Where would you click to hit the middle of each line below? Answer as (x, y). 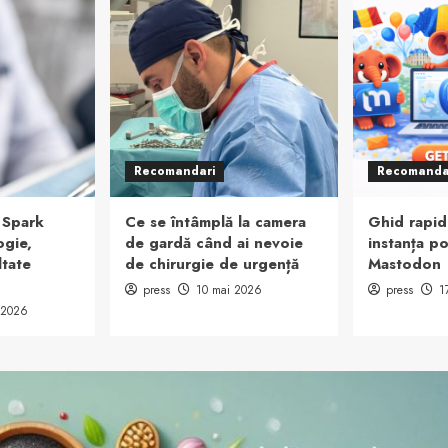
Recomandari (174, 171)
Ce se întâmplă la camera (215, 222)
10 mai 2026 (229, 290)
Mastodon (404, 264)
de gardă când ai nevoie (214, 243)
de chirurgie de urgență (212, 264)
